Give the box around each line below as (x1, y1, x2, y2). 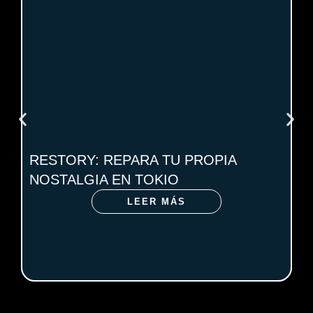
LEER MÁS (127, 196, 186, 207)
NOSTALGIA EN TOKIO (29, 171, 179, 187)
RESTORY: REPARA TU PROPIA (29, 152, 236, 168)
